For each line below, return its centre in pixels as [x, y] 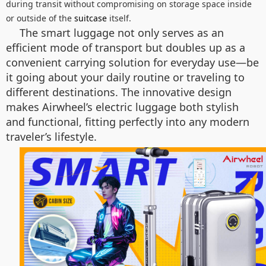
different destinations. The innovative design [119, 92]
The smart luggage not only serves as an [122, 33]
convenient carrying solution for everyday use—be [132, 62]
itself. [119, 18]
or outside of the [40, 18]
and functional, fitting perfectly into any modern [128, 122]
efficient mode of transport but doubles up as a [126, 47]
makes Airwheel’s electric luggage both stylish [122, 107]
